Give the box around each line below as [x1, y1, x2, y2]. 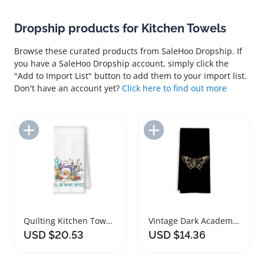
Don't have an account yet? [14, 82, 122, 94]
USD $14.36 [148, 229, 206, 241]
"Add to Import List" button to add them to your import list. [14, 70, 247, 81]
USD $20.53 [24, 229, 84, 241]
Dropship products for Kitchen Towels [14, 21, 226, 35]
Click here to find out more [122, 82, 227, 94]
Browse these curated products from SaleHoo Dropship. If [14, 45, 242, 57]
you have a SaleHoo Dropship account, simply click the [14, 58, 229, 69]
